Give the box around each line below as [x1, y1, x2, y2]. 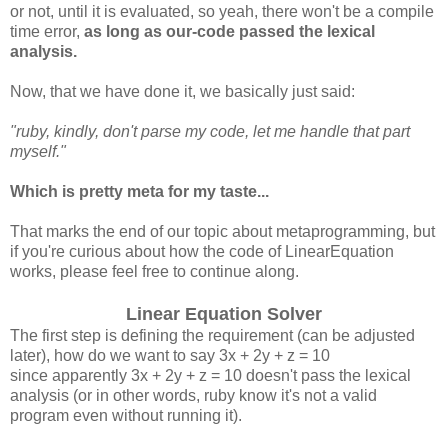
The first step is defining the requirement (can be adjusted [10, 326, 415, 344]
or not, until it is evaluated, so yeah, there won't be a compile [10, 2, 434, 20]
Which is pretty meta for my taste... [10, 182, 269, 200]
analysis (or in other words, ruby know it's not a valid [10, 386, 377, 404]
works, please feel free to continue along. [10, 262, 299, 280]
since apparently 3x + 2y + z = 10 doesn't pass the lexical [10, 366, 411, 384]
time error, [10, 22, 84, 40]
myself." [10, 142, 66, 160]
